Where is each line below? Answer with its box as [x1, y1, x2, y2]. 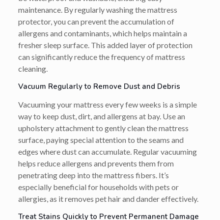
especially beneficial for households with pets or [18, 182, 179, 192]
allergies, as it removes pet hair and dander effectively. [18, 193, 198, 203]
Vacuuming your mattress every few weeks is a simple [18, 99, 197, 109]
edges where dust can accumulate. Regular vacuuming [18, 146, 197, 156]
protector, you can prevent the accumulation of [18, 16, 174, 26]
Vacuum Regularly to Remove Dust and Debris [18, 81, 180, 91]
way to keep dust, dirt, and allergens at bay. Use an [18, 111, 185, 121]
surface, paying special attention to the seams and [18, 135, 184, 144]
